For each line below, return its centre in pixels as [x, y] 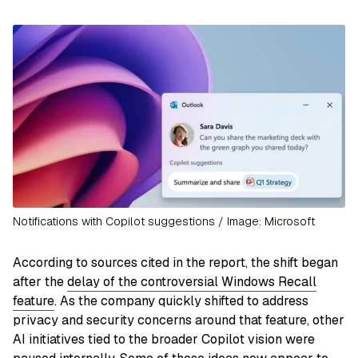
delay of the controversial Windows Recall [192, 282]
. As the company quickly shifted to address [181, 301]
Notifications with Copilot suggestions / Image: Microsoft [164, 222]
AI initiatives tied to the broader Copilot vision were [164, 340]
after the [40, 282]
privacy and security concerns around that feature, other [179, 320]
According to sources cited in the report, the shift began [175, 263]
